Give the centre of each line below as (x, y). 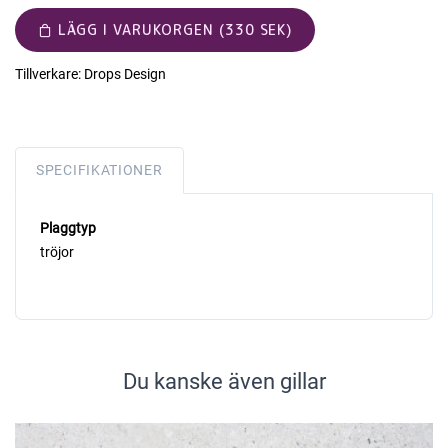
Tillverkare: (48, 74)
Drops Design (125, 74)
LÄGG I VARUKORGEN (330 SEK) (175, 30)
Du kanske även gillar (224, 382)
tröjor (57, 252)
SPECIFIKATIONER (99, 170)
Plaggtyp (68, 228)
